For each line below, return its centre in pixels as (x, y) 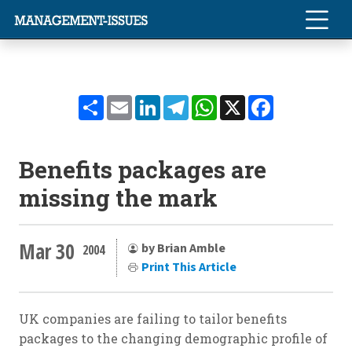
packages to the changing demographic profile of (173, 338)
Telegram (218, 101)
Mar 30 (47, 251)
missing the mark (118, 198)
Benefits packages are (143, 169)
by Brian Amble (183, 248)
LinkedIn (189, 101)
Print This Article (189, 267)
